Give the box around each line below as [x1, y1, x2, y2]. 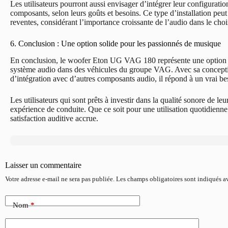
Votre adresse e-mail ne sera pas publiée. [5, 175, 115, 183]
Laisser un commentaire [5, 160, 81, 169]
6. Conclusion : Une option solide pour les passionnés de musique [10, 39, 221, 48]
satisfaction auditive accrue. [10, 113, 98, 123]
